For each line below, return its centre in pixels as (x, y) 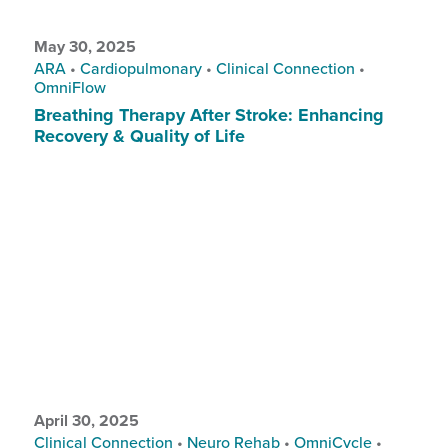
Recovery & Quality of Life (141, 135)
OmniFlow (69, 86)
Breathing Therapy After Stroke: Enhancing (208, 114)
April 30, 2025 (86, 420)
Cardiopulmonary (140, 67)
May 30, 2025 (84, 46)
